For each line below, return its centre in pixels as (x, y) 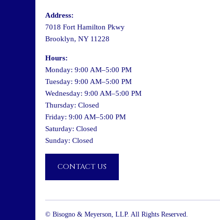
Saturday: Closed (71, 128)
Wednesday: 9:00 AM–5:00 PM (93, 93)
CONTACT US (82, 166)
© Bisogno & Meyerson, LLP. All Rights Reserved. (117, 214)
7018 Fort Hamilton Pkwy (85, 27)
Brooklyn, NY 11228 (77, 39)
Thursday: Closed (72, 105)
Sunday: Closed (69, 140)
